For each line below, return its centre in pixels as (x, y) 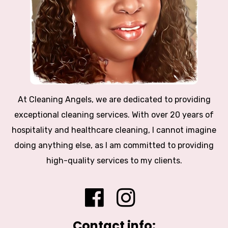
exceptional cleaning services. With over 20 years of (114, 115)
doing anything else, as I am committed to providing (114, 145)
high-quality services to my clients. (114, 160)
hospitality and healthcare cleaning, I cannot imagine (114, 130)
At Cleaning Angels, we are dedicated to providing (114, 99)
